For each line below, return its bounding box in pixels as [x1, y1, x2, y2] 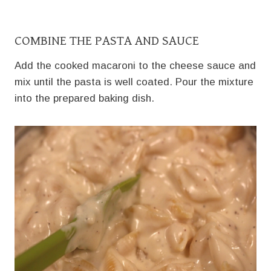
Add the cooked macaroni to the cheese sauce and [15, 59, 256, 71]
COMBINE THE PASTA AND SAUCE [15, 33, 199, 48]
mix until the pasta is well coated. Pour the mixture [15, 76, 253, 88]
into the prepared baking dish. [15, 92, 154, 104]
